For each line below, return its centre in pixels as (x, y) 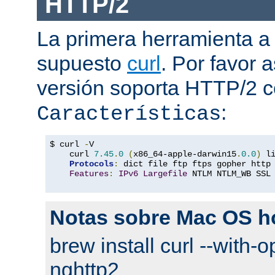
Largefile (165, 174)
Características (129, 114)
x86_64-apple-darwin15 (185, 154)
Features (89, 174)
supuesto (82, 63)
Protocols (91, 164)
